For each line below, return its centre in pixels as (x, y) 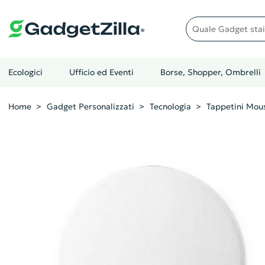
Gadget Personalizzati (90, 106)
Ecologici (25, 72)
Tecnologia (170, 106)
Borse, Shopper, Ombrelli (211, 72)
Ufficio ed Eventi (101, 72)
